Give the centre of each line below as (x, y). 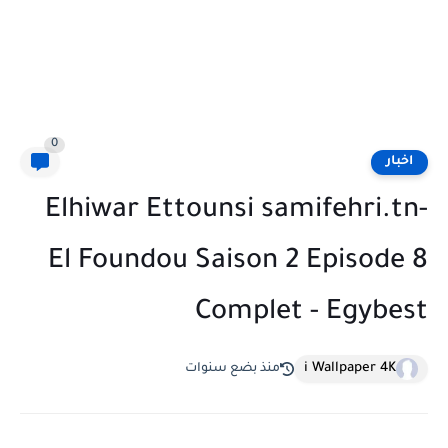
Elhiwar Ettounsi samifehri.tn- (236, 212)
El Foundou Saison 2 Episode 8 (238, 263)
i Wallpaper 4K (350, 368)
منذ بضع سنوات (232, 368)
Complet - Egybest (311, 314)
